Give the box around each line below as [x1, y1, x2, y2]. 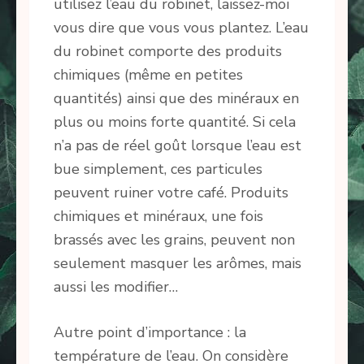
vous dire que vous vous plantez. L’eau [54, 18, 309, 38]
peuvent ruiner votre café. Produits [54, 183, 288, 203]
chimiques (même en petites [54, 65, 243, 85]
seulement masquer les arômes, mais [54, 253, 301, 274]
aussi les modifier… [54, 277, 178, 297]
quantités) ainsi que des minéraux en [54, 89, 299, 109]
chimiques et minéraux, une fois [54, 206, 263, 227]
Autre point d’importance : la [54, 323, 246, 343]
